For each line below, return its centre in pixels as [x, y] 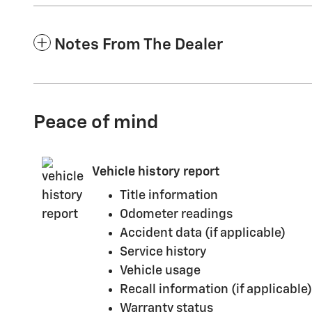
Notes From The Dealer [139, 45]
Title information [169, 196]
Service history [163, 252]
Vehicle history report [156, 172]
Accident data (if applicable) [203, 234]
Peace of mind [96, 123]
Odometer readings [176, 215]
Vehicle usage [160, 271]
